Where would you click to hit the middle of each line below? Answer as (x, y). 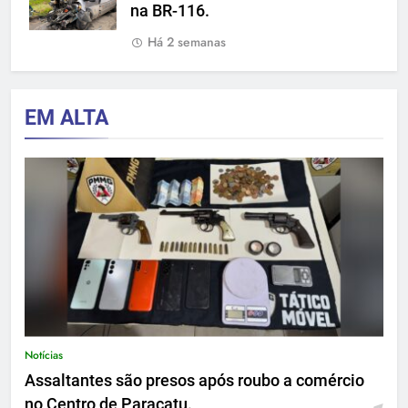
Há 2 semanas (187, 41)
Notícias (44, 355)
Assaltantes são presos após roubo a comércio (194, 380)
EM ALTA (66, 117)
